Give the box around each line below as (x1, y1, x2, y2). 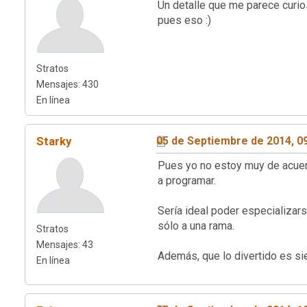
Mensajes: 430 (36, 78, 99, 90)
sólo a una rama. (158, 219, 234, 232)
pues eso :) (158, 13, 211, 27)
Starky (36, 134, 71, 148)
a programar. (158, 173, 216, 187)
